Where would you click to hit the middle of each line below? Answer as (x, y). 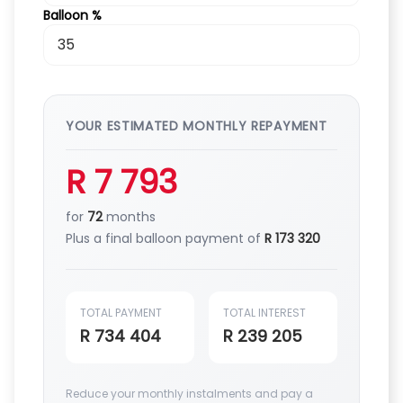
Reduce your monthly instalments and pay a (189, 394)
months (129, 217)
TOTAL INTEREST (264, 313)
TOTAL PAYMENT (121, 313)
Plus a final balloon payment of (165, 238)
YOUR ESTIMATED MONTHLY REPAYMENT (197, 126)
